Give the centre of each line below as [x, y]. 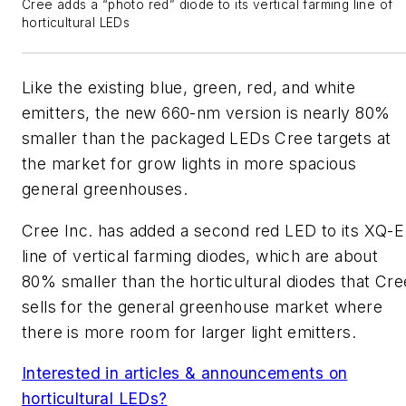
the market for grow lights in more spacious [189, 163]
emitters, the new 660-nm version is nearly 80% [206, 112]
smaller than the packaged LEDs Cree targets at [207, 138]
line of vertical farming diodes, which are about [200, 256]
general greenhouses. [105, 188]
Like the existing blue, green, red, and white [188, 87]
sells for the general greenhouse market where [202, 306]
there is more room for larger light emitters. [189, 332]
